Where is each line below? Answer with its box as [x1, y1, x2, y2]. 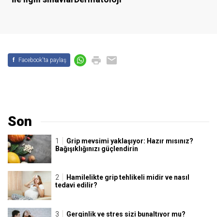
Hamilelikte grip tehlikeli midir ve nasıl [66, 173, 189, 182]
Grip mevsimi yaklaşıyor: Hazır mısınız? [66, 137, 193, 145]
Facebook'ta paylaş [18, 57, 66, 64]
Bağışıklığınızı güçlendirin [55, 144, 138, 153]
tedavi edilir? [55, 181, 97, 189]
